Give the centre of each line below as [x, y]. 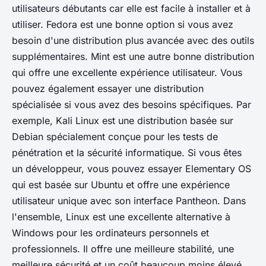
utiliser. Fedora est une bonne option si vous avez [123, 24]
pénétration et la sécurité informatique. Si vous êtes [127, 152]
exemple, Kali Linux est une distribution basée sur [123, 120]
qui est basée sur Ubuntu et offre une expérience [121, 184]
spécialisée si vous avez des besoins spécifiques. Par [132, 104]
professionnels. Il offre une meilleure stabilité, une [123, 248]
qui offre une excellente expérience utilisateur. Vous [127, 72]
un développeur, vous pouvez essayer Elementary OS [132, 168]
